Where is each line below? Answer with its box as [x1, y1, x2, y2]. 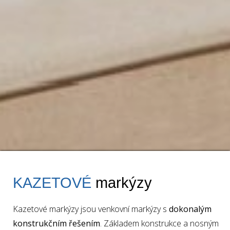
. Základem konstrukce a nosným [100, 217, 219, 229]
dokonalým [169, 203, 212, 215]
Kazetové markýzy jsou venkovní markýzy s [13, 203, 169, 215]
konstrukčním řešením [13, 217, 100, 229]
